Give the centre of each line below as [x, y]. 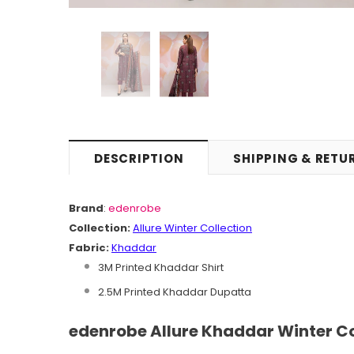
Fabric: [89, 247]
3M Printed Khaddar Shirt [161, 267]
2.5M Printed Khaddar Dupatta [175, 292]
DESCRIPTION [139, 158]
